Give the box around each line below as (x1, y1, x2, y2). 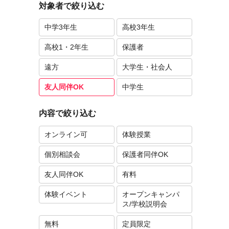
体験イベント (44, 190, 87, 198)
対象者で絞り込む (39, 2, 104, 10)
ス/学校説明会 (122, 200, 167, 208)
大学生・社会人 (122, 63, 172, 71)
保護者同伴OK (122, 150, 168, 158)
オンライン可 (44, 130, 87, 139)
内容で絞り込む (39, 109, 96, 118)
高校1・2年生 (44, 43, 88, 51)
